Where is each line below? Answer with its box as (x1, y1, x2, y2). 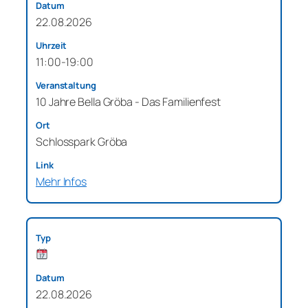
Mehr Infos (36, 173, 87, 189)
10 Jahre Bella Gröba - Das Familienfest (36, 93, 221, 109)
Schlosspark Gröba (36, 133, 128, 149)
